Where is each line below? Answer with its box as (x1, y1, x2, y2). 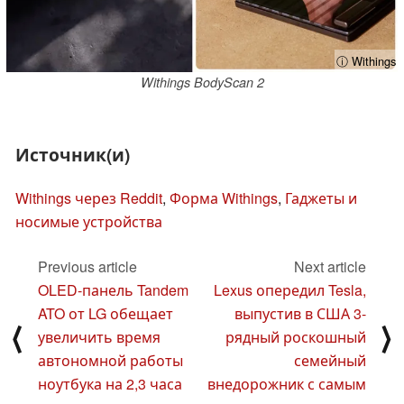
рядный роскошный (225, 326, 366, 347)
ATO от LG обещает (38, 302, 173, 324)
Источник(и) (15, 142, 130, 168)
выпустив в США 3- (234, 302, 366, 324)
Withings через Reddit (15, 187, 162, 208)
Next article (294, 255, 366, 277)
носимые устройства (15, 210, 162, 232)
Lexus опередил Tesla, (214, 279, 366, 300)
